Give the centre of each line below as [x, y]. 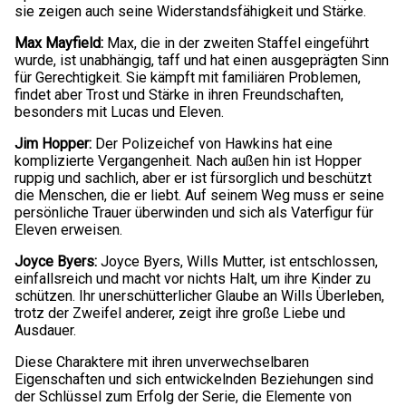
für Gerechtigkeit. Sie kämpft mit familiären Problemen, [188, 77]
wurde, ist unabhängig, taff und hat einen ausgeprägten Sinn [202, 60]
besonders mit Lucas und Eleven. [119, 111]
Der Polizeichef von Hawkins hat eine [214, 143]
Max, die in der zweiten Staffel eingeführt [236, 43]
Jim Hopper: [55, 143]
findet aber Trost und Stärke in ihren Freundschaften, [179, 94]
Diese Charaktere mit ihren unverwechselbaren [162, 362]
